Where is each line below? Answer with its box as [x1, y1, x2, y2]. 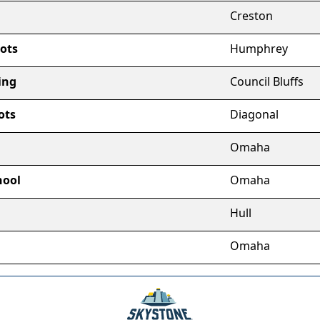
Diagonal [230, 106, 279, 122]
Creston [230, 8, 273, 24]
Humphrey [230, 41, 288, 56]
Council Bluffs [230, 74, 304, 89]
